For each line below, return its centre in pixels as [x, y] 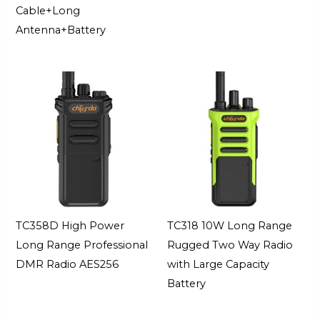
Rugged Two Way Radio [230, 245]
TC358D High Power [70, 226]
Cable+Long [48, 11]
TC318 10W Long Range [230, 226]
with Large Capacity [218, 265]
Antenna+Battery [61, 30]
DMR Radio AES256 [67, 265]
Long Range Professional [82, 245]
